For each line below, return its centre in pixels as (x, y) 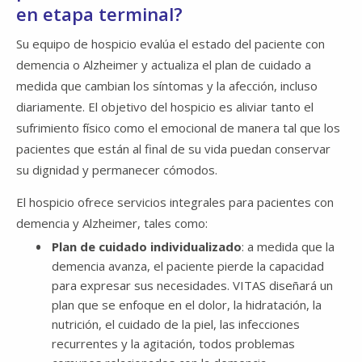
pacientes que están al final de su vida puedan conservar (173, 148)
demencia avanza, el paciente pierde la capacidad (188, 265)
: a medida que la (288, 246)
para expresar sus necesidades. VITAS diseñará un (192, 285)
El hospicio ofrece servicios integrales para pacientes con (175, 202)
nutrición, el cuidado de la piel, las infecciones (176, 324)
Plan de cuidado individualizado (147, 246)
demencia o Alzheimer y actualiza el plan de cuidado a (164, 64)
